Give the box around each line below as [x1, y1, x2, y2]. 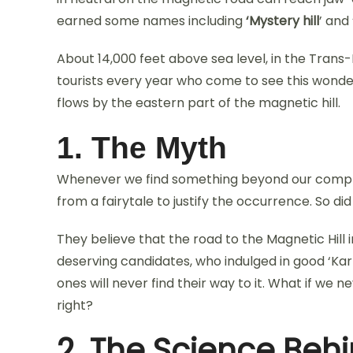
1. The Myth [56, 130, 227, 165]
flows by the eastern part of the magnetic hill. [56, 93, 340, 112]
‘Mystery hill [245, 11, 319, 30]
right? [56, 295, 93, 314]
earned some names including [56, 11, 246, 30]
